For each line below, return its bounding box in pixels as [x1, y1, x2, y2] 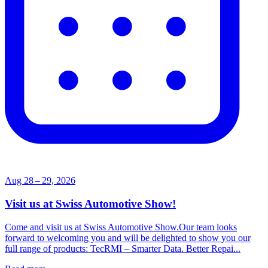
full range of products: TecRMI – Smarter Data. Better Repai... [5, 243, 240, 254]
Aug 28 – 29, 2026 [5, 175, 75, 186]
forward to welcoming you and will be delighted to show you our [5, 232, 251, 243]
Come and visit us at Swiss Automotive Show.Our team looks [5, 221, 237, 232]
